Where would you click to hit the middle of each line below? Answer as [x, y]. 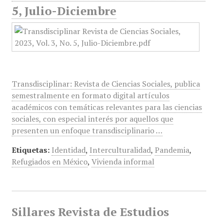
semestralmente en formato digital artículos [90, 95]
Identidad [68, 150]
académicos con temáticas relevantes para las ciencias [107, 107]
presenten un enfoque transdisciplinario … [87, 130]
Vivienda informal [123, 162]
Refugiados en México [49, 162]
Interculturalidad [120, 150]
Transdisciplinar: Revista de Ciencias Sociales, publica [106, 84]
